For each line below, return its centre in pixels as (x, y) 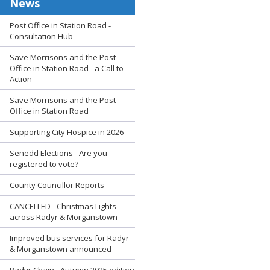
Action (21, 79)
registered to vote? (44, 164)
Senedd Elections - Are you (58, 153)
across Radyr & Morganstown (64, 217)
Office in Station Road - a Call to (67, 68)
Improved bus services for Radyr (69, 238)
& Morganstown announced (61, 249)
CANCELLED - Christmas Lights (63, 206)
